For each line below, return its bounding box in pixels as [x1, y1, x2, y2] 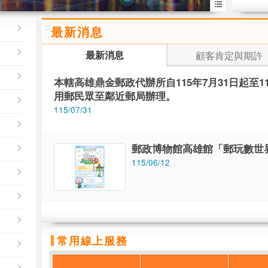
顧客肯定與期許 [196, 48, 263, 62]
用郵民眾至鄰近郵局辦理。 [54, 89, 176, 103]
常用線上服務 [57, 233, 128, 248]
